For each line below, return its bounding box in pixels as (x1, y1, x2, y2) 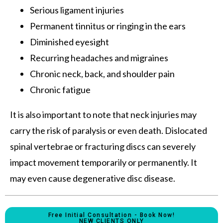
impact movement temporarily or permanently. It (10, 156, 197, 168)
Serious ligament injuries (30, 4, 124, 15)
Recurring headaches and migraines (30, 52, 168, 63)
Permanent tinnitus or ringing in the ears (30, 20, 186, 31)
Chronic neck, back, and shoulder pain (30, 68, 175, 79)
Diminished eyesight (30, 36, 109, 47)
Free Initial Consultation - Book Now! (48, 211, 175, 219)
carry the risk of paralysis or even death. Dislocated (10, 124, 207, 136)
